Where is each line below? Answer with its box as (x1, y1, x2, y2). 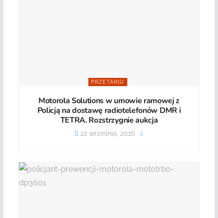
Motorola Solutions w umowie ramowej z (38, 95, 180, 106)
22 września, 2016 (78, 129, 135, 137)
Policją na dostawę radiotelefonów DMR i (37, 105, 181, 116)
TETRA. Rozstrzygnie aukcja (60, 114, 158, 126)
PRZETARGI (91, 78, 125, 85)
